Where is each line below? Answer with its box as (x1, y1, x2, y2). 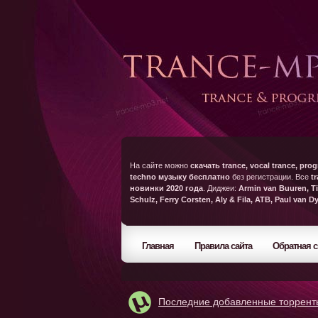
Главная (142, 241, 174, 251)
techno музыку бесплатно (130, 172, 230, 181)
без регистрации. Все (230, 172, 311, 181)
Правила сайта (194, 241, 252, 251)
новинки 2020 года (130, 184, 203, 192)
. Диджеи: (203, 184, 238, 192)
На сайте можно (130, 161, 190, 170)
